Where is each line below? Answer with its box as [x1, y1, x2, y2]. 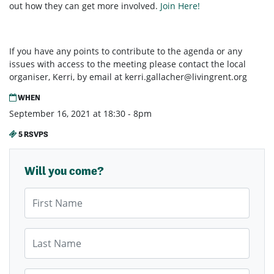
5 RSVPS [17, 130, 48, 139]
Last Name [24, 228, 67, 240]
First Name [24, 188, 68, 200]
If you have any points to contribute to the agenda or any [9, 45, 242, 57]
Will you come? [24, 164, 104, 179]
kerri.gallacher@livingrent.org [125, 71, 247, 83]
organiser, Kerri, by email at [9, 71, 125, 83]
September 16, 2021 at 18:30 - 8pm [9, 108, 152, 120]
